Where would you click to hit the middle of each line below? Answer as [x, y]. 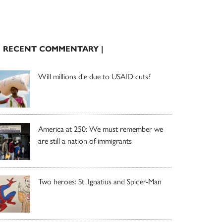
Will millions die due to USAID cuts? [94, 77]
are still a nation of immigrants [85, 141]
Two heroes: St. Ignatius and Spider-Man [100, 182]
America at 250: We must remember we [101, 129]
